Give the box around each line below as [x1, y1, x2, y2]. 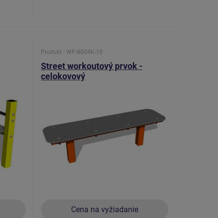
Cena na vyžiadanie [71, 204, 138, 214]
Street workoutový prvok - [40, 60, 143, 71]
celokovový [40, 71, 85, 81]
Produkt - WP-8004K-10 [40, 49, 103, 55]
